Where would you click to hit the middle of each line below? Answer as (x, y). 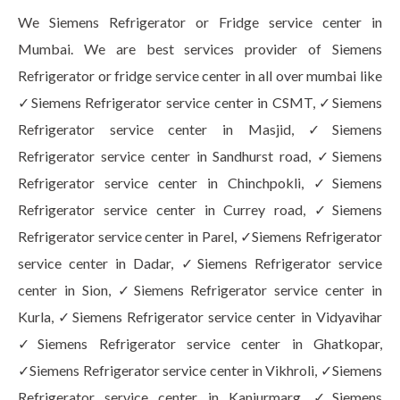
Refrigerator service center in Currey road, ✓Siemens (200, 209)
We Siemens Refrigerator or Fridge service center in (200, 22)
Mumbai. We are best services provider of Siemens (200, 49)
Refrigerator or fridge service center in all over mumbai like (200, 75)
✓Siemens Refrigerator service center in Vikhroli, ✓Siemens (200, 370)
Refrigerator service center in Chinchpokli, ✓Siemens (200, 183)
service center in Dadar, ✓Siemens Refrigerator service (200, 263)
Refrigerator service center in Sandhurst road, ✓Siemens (200, 156)
